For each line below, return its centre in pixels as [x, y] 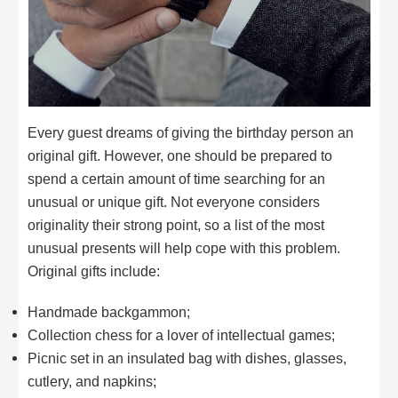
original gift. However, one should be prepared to [180, 156]
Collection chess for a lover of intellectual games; [182, 334]
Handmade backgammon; [109, 311]
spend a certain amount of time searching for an [177, 179]
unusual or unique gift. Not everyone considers [174, 202]
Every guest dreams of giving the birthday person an [191, 133]
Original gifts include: [94, 271]
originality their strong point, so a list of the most [176, 225]
